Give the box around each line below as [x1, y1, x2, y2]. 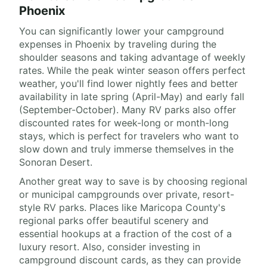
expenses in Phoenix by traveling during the [19, 38, 216, 51]
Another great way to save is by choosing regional [19, 175, 247, 188]
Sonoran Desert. [19, 156, 92, 169]
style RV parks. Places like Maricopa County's [19, 201, 225, 214]
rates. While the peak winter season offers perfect [19, 64, 246, 77]
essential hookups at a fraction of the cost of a [19, 228, 232, 240]
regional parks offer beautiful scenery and [19, 215, 209, 227]
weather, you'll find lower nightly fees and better [19, 77, 238, 90]
